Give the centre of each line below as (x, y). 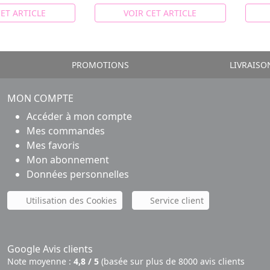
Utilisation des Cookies (70, 200)
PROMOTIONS (99, 64)
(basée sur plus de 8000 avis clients (172, 261)
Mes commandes (66, 130)
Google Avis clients (50, 249)
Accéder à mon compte (79, 116)
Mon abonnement (68, 159)
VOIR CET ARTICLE (160, 13)
